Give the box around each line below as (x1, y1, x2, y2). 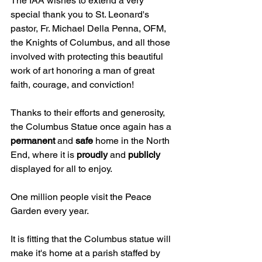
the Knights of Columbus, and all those (11, 37, 173, 49)
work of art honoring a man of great (11, 65, 157, 77)
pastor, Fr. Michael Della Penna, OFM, (11, 23, 168, 35)
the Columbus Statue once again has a (11, 121, 174, 133)
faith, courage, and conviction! (11, 79, 134, 91)
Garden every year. (11, 205, 89, 217)
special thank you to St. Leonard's (11, 9, 151, 20)
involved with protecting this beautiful (11, 51, 166, 63)
